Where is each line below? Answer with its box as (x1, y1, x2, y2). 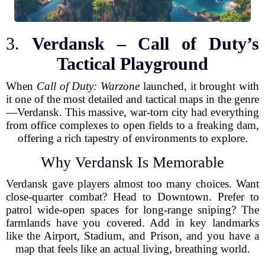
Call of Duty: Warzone (36, 80, 140, 92)
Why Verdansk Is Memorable (41, 154, 224, 171)
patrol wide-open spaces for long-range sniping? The (6, 203, 259, 216)
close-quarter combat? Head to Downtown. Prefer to (6, 190, 259, 203)
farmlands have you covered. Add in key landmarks (6, 216, 259, 229)
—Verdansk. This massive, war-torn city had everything (6, 106, 259, 118)
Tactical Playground (57, 54, 208, 73)
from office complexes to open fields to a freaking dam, (6, 119, 259, 131)
